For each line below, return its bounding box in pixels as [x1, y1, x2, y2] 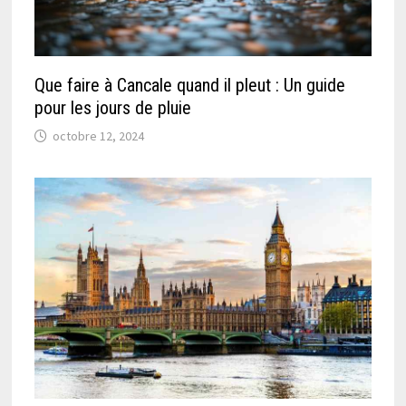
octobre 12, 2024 [53, 128, 145, 145]
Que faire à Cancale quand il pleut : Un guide [34, 74, 346, 97]
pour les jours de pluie [34, 97, 192, 120]
